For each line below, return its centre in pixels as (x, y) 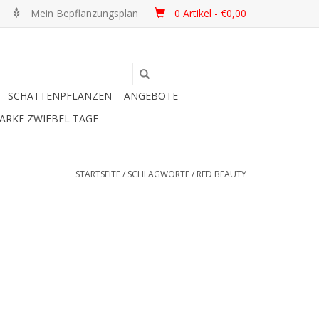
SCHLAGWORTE (158, 174)
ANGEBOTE (151, 96)
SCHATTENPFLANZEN (60, 96)
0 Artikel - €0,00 (210, 13)
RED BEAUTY (221, 174)
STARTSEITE (98, 174)
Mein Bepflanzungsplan (84, 13)
